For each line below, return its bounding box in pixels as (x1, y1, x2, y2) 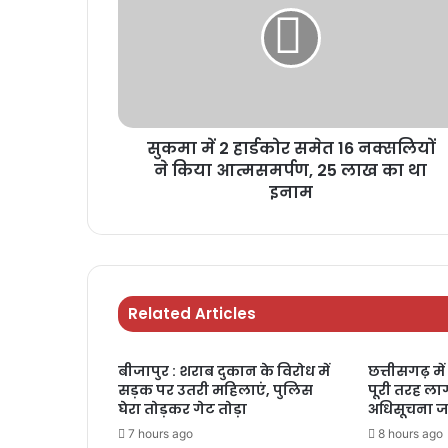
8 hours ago (377, 426, 443, 442)
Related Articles (128, 303, 256, 325)
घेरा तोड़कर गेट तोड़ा (118, 399, 247, 420)
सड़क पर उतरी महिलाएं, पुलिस (118, 380, 313, 401)
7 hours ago (128, 426, 193, 442)
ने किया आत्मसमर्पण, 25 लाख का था (154, 159, 427, 183)
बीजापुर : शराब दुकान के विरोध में (118, 361, 330, 382)
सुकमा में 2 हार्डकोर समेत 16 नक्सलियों (146, 137, 435, 161)
